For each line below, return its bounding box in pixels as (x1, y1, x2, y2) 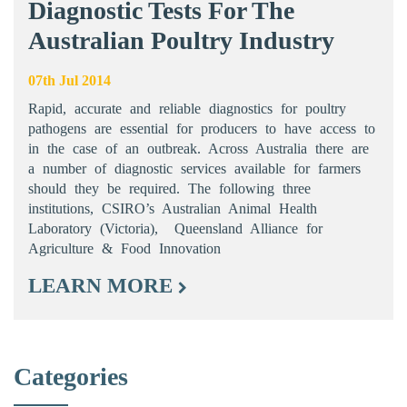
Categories (14, 362, 128, 391)
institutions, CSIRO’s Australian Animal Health (28, 200, 317, 216)
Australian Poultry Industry (28, 25, 334, 55)
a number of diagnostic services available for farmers (28, 160, 361, 176)
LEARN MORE (28, 273, 178, 297)
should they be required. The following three (28, 180, 311, 196)
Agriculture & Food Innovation (28, 240, 221, 256)
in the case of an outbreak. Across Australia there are (28, 140, 369, 156)
